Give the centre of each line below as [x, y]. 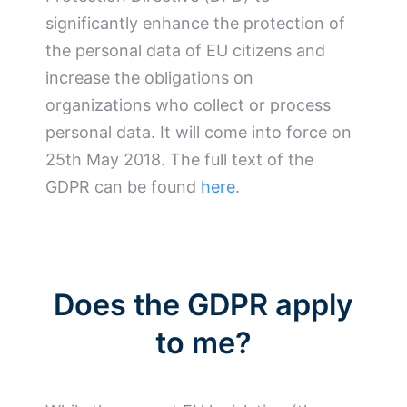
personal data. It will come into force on [199, 132]
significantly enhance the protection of [195, 23]
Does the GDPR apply [203, 305]
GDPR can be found [123, 186]
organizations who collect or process [188, 104]
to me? [203, 343]
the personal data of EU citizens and [185, 50]
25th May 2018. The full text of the [179, 159]
